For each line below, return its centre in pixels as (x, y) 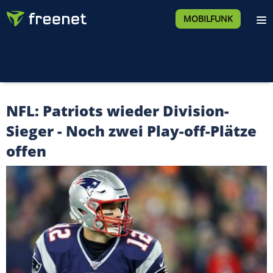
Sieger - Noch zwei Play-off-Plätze (131, 131)
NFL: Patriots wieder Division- (118, 111)
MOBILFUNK (208, 19)
